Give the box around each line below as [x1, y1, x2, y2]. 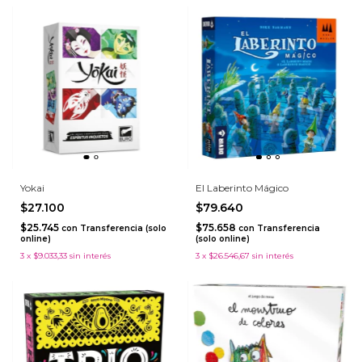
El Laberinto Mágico [195, 182, 288, 195]
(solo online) [195, 234, 250, 245]
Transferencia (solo [80, 223, 166, 234]
